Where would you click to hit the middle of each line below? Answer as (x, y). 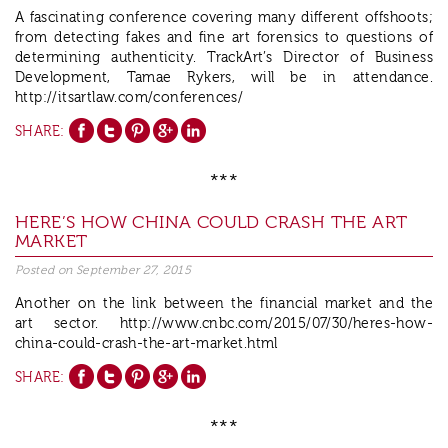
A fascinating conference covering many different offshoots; (224, 18)
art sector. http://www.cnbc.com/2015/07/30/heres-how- (224, 324)
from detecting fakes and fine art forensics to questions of (224, 38)
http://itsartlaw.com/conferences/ (129, 98)
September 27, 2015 (134, 270)
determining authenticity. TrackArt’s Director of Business (224, 58)
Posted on (46, 270)
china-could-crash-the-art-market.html (146, 344)
